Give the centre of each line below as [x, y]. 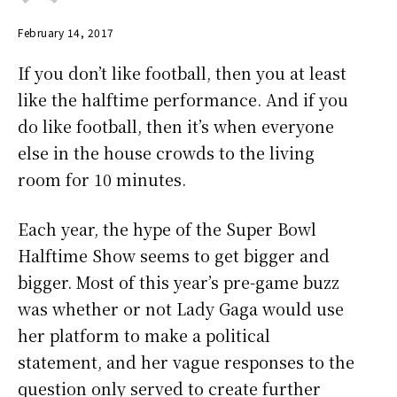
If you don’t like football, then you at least [182, 73]
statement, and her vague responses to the [186, 362]
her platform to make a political [144, 335]
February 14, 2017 [66, 32]
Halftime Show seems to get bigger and [174, 256]
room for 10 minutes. [102, 179]
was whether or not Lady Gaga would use [181, 309]
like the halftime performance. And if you [183, 100]
